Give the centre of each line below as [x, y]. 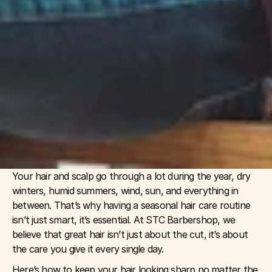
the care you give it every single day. [88, 249]
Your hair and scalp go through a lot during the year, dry [131, 176]
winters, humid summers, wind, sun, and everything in [125, 191]
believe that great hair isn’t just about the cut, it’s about [130, 234]
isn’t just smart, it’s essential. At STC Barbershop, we [124, 220]
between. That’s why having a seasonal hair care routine [131, 205]
